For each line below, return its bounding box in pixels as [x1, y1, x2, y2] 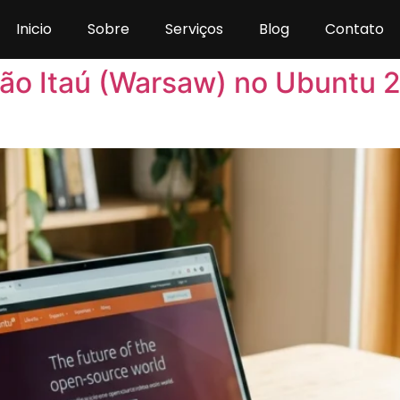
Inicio [16, 19, 52, 39]
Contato [325, 19, 384, 39]
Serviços [165, 19, 223, 39]
